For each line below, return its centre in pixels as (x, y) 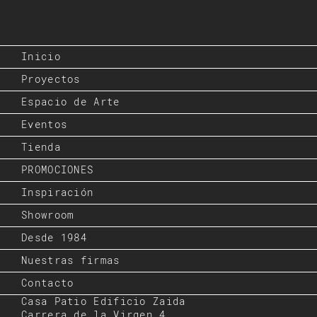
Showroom (48, 215)
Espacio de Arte (71, 102)
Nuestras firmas (71, 261)
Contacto (48, 283)
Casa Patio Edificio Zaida (104, 302)
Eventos (45, 125)
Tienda (41, 148)
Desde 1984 (54, 238)
